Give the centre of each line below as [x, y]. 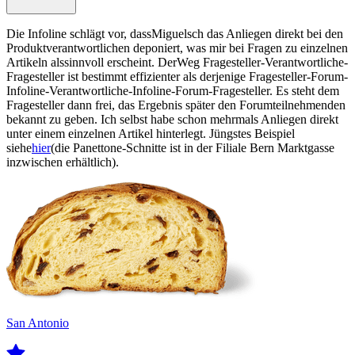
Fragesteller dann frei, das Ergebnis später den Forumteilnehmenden [176, 105]
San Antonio [38, 323]
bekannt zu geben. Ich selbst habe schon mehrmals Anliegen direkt [172, 120]
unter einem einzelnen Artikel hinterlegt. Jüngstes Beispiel [151, 134]
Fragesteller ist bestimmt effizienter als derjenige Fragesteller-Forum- [177, 77]
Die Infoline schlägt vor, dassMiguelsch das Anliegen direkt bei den [175, 34]
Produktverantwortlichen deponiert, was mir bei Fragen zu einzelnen [177, 48]
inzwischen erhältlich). [63, 162]
